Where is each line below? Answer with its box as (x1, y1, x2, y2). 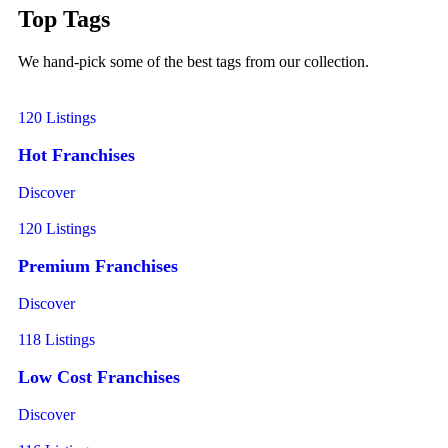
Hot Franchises (18, 144, 135, 165)
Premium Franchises (18, 255, 178, 276)
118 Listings (18, 330, 95, 348)
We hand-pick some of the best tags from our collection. (18, 52, 369, 70)
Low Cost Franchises (18, 366, 180, 387)
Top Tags (18, 5, 110, 32)
